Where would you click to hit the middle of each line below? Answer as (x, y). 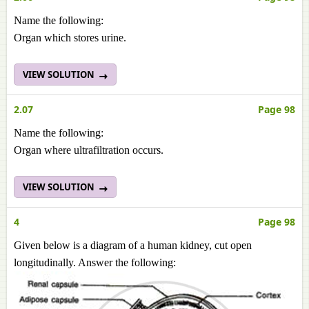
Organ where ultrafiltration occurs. (89, 150)
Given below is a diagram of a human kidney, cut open (133, 245)
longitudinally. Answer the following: (96, 262)
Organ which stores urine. (70, 38)
